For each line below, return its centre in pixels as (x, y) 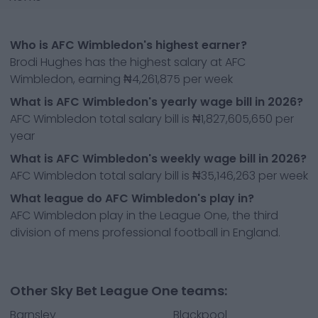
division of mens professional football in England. (145, 232)
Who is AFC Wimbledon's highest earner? (128, 45)
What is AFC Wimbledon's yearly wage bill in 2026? (157, 102)
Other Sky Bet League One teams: (119, 291)
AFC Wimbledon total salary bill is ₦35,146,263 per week (159, 176)
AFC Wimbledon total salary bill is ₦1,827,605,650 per (152, 119)
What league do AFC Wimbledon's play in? (132, 198)
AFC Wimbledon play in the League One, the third (144, 215)
